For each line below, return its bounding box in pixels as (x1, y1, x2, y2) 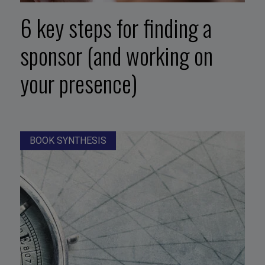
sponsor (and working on (20, 38, 213, 73)
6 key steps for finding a (20, 10, 212, 45)
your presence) (20, 66, 137, 101)
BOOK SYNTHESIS (29, 135, 106, 147)
